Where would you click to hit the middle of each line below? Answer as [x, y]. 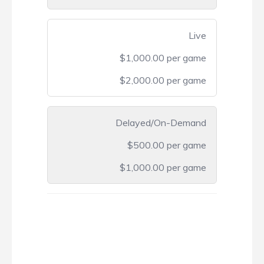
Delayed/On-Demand [161, 123]
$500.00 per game [167, 145]
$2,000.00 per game [163, 80]
